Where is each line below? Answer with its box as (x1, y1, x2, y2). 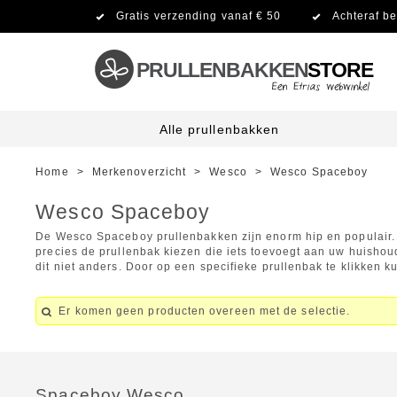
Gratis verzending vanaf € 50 (116, 10, 282, 22)
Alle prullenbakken (159, 122, 280, 136)
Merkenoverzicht (91, 166, 187, 178)
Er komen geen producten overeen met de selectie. (58, 305, 351, 317)
